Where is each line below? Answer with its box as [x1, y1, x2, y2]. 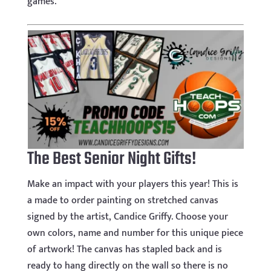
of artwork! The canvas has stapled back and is [27, 241, 222, 258]
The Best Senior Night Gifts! [27, 145, 196, 173]
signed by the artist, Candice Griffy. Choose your [27, 208, 228, 225]
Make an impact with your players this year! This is [27, 175, 238, 192]
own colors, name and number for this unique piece [27, 224, 243, 241]
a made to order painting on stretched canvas [27, 192, 218, 209]
